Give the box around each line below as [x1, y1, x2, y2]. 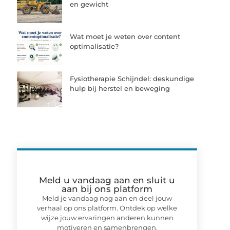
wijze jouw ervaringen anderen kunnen [41, 214, 174, 222]
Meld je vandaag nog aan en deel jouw [42, 194, 172, 203]
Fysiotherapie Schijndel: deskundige [70, 74, 195, 83]
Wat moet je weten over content [70, 32, 181, 41]
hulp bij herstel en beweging [70, 84, 170, 93]
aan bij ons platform [62, 184, 153, 195]
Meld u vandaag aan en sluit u [39, 175, 176, 186]
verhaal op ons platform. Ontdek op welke [37, 204, 178, 213]
